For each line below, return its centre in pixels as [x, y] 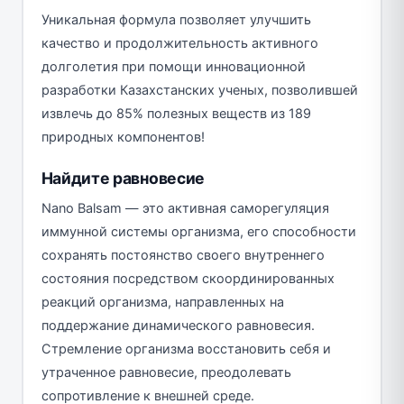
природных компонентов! [123, 137]
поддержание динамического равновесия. [178, 325]
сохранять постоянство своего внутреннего [183, 255]
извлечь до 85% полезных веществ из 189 [176, 113]
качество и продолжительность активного [179, 43]
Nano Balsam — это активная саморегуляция [185, 208]
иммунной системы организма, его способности [198, 231]
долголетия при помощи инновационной [173, 66]
